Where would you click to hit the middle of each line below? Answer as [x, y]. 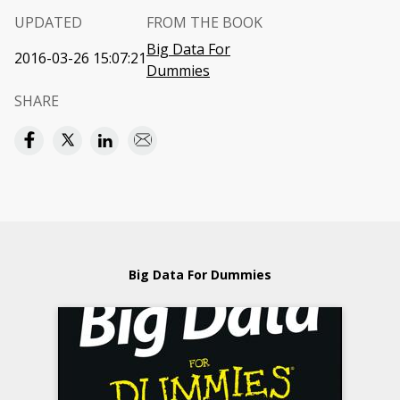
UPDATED [48, 22]
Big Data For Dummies [200, 275]
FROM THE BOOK [204, 22]
